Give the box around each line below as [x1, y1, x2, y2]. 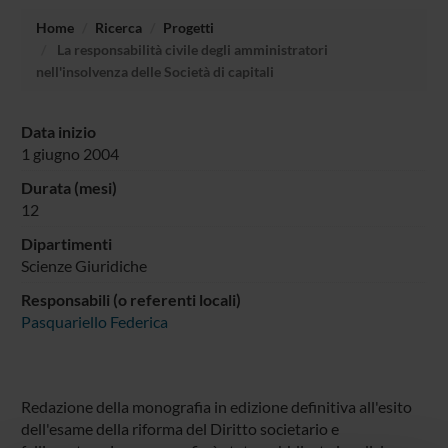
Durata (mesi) [20, 177, 120, 197]
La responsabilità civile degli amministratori [53, 40, 328, 58]
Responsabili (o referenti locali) [20, 289, 241, 309]
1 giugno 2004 [20, 143, 119, 163]
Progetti [162, 18, 214, 36]
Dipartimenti [20, 233, 112, 253]
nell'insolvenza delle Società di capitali [35, 62, 274, 80]
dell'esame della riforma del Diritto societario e [20, 418, 339, 438]
